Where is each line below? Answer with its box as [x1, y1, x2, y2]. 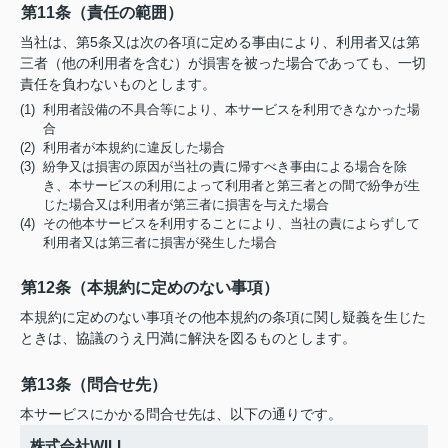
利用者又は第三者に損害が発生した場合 [43, 235, 278, 250]
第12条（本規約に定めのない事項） [21, 279, 279, 296]
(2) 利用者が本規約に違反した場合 [20, 140, 225, 155]
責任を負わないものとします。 [20, 76, 216, 92]
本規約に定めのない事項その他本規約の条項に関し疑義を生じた [20, 309, 426, 325]
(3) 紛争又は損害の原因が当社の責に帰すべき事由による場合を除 [20, 159, 407, 174]
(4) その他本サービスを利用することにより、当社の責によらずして [20, 216, 420, 231]
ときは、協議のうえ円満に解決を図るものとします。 [20, 330, 356, 346]
